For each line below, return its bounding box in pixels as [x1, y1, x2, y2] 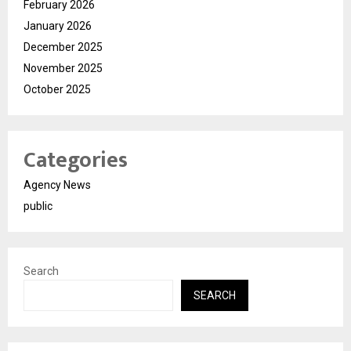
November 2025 [24, 62, 103, 75]
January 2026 [24, 20, 92, 33]
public [24, 200, 52, 213]
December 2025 [24, 41, 103, 54]
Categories [24, 142, 128, 179]
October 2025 [24, 83, 91, 96]
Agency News [24, 179, 91, 192]
